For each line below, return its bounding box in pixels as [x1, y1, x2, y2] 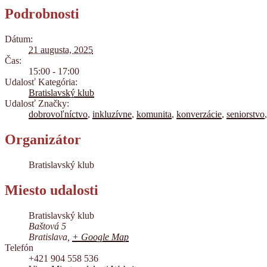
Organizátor [5, 132, 81, 148]
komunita [136, 109, 172, 120]
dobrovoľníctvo [29, 109, 88, 120]
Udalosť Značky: [5, 98, 69, 109]
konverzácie [176, 109, 222, 120]
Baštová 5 [29, 221, 66, 231]
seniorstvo [226, 109, 265, 120]
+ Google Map [72, 231, 129, 242]
